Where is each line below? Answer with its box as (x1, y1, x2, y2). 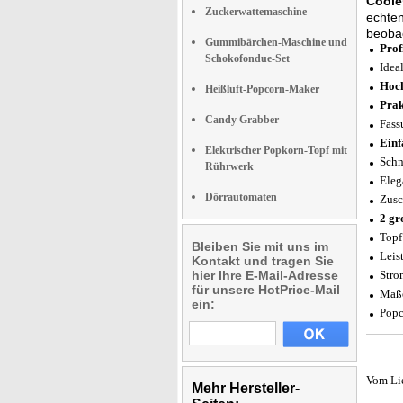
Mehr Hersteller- (192, 381, 300, 396)
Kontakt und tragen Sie (192, 254, 334, 268)
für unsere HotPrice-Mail (192, 282, 340, 297)
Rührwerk (205, 160, 254, 173)
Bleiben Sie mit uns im (192, 239, 328, 254)
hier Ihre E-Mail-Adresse (192, 268, 338, 282)
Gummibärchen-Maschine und (205, 36, 347, 49)
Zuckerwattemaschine (205, 5, 307, 18)
